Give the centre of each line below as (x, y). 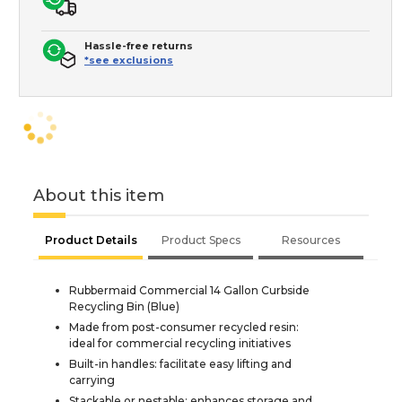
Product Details (91, 240)
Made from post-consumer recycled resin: (184, 327)
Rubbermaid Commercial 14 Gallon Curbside (189, 290)
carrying (92, 380)
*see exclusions (129, 60)
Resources (311, 240)
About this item (99, 195)
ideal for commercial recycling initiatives (180, 343)
